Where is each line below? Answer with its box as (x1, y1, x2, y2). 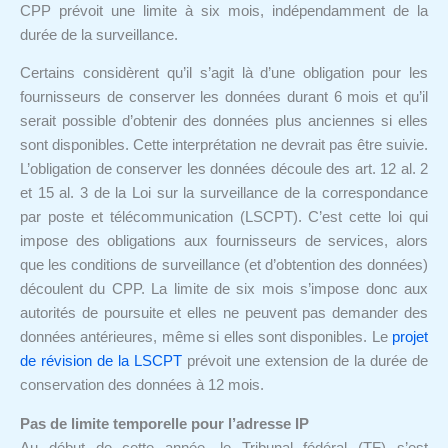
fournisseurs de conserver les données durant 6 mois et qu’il (20, 89, 428, 106)
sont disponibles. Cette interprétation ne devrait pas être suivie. (20, 137, 428, 154)
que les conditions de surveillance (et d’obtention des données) (20, 257, 428, 274)
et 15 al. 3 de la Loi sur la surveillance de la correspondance (20, 185, 428, 202)
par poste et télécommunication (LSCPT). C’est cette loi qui (20, 209, 428, 226)
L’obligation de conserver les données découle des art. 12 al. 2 (20, 161, 428, 178)
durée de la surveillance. (20, 26, 178, 43)
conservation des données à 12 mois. (20, 377, 264, 394)
